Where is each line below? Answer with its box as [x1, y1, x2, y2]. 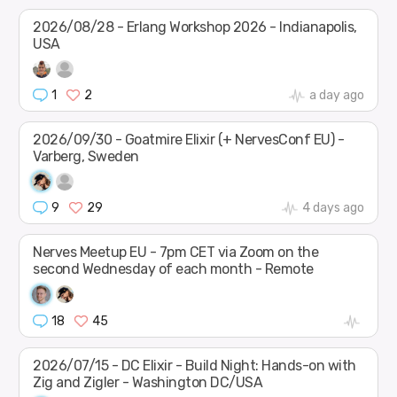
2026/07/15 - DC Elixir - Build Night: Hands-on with [33, 356, 356, 374]
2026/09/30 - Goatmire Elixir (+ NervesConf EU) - [33, 130, 345, 148]
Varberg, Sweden [33, 147, 139, 165]
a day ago [308, 87, 364, 103]
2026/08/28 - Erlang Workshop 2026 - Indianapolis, [33, 18, 357, 35]
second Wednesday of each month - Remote [33, 261, 314, 278]
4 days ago [301, 200, 364, 216]
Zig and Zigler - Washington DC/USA [33, 373, 263, 391]
